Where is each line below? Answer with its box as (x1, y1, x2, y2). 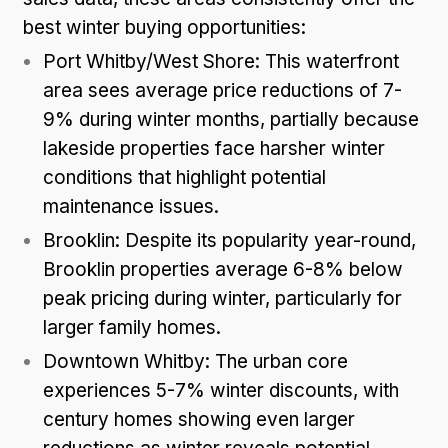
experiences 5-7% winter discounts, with (43, 378, 399, 402)
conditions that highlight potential (43, 165, 326, 189)
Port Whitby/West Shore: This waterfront (43, 49, 399, 73)
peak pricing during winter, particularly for (43, 286, 402, 310)
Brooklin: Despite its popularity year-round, (43, 228, 416, 252)
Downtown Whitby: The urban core (43, 349, 348, 373)
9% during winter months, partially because (43, 107, 419, 131)
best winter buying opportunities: (23, 15, 306, 39)
